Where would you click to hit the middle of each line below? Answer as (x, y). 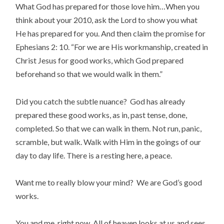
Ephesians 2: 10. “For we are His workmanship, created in (112, 47)
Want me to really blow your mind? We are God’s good (109, 182)
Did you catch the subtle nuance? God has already (100, 101)
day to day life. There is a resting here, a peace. (94, 155)
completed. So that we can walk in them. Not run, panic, (109, 128)
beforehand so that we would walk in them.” (89, 74)
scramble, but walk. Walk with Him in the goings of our (108, 141)
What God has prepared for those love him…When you (108, 6)
